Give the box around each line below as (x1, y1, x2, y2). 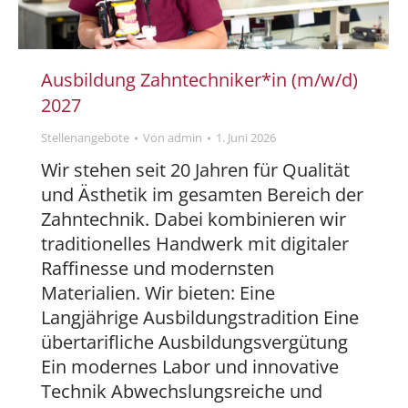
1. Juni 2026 (216, 129, 276, 147)
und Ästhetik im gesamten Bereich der (41, 182, 363, 208)
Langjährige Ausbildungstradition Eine (41, 305, 359, 331)
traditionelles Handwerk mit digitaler (41, 231, 349, 257)
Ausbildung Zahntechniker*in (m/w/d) (41, 67, 358, 93)
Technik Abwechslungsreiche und (41, 379, 322, 404)
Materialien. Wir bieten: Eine (41, 280, 275, 306)
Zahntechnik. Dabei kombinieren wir (41, 207, 346, 232)
